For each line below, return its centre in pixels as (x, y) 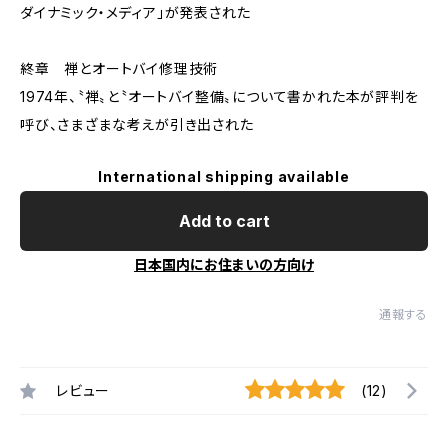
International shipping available (224, 176)
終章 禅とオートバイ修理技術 (119, 68)
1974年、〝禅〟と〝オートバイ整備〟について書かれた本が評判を (219, 96)
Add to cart (224, 221)
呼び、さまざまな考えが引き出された (137, 124)
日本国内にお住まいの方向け (224, 264)
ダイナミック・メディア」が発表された (135, 12)
